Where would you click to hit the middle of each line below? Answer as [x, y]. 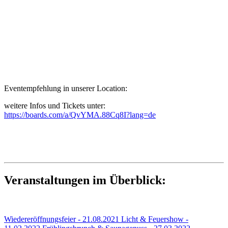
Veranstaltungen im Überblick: [85, 180]
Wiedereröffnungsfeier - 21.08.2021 [62, 219]
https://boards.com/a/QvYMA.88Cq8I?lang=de [80, 115]
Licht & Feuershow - [154, 219]
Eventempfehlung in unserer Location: [66, 88]
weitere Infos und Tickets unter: [55, 105]
